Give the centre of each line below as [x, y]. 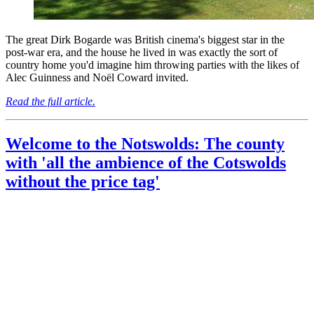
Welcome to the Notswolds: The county [145, 143]
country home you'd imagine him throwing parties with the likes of [152, 64]
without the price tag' [83, 181]
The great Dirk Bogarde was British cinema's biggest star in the [145, 39]
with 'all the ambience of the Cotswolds [146, 162]
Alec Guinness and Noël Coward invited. [97, 77]
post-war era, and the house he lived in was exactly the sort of [142, 52]
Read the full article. [50, 101]
